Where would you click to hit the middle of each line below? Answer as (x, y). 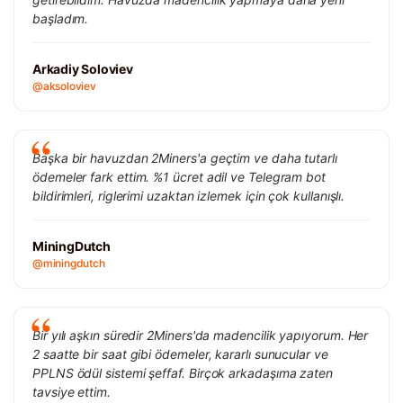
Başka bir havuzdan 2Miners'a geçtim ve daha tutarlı (185, 157)
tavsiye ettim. (72, 391)
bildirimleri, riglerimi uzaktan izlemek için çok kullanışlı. (189, 195)
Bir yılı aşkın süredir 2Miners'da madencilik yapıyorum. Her (201, 335)
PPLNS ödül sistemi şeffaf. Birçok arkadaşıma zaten (183, 372)
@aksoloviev (64, 85)
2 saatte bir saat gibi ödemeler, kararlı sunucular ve (180, 354)
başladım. (61, 18)
